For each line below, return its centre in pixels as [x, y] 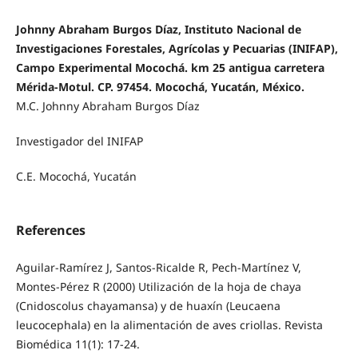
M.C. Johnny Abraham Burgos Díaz [107, 106]
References [50, 231]
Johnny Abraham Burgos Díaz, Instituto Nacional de [158, 30]
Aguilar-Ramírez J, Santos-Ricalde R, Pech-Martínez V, [158, 268]
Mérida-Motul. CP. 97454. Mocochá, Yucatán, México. [160, 87]
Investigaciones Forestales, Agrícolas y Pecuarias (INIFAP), [177, 49]
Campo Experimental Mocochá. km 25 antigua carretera [170, 68]
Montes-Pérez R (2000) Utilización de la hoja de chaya [158, 287]
